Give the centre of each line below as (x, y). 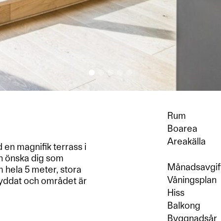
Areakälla (186, 141)
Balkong (184, 205)
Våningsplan (192, 180)
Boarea (182, 129)
